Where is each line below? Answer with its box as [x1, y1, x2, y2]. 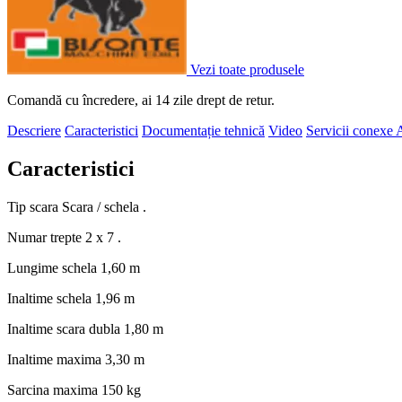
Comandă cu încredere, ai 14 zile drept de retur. [7, 92, 275, 109]
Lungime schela [7, 260, 100, 276]
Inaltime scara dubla [7, 321, 124, 337]
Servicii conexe [306, 123, 396, 139]
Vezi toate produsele [190, 62, 304, 78]
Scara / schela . [62, 199, 146, 215]
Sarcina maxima [7, 382, 101, 398]
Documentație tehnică [142, 123, 265, 139]
